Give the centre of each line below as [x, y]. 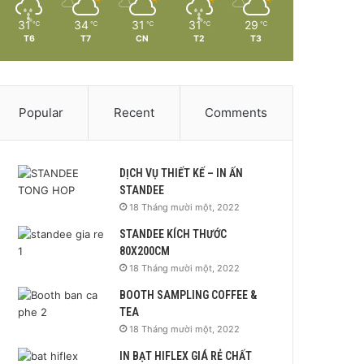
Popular [41, 112]
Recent [134, 112]
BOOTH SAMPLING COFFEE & [188, 295]
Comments [236, 112]
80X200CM [145, 251]
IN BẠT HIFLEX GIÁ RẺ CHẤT [186, 355]
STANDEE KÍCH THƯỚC [173, 234]
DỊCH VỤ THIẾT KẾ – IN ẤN [182, 173]
